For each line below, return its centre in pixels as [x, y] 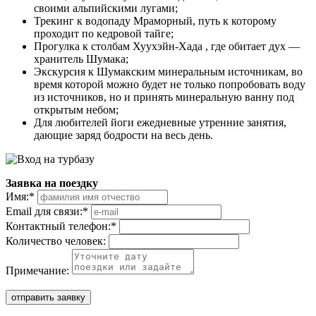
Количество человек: [56, 241]
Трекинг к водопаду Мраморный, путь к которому [155, 20]
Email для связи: [44, 211]
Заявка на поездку [52, 183]
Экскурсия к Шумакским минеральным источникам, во [168, 71]
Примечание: [37, 270]
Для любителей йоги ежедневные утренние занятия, [160, 122]
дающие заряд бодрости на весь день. [123, 135]
